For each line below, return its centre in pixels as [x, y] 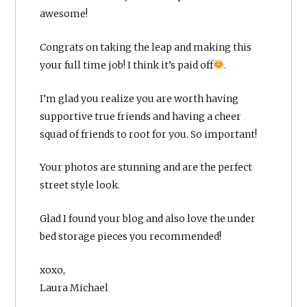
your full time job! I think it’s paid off [127, 65]
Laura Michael [74, 287]
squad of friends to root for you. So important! [149, 134]
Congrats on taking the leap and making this [146, 47]
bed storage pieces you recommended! [131, 237]
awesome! [64, 14]
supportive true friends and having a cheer [141, 116]
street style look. [80, 185]
